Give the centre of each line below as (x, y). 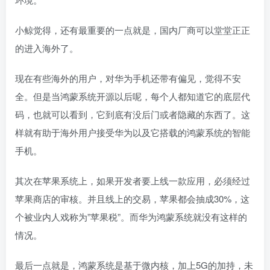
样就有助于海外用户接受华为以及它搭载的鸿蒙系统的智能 (133, 132)
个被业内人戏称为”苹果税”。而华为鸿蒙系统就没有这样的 (131, 216)
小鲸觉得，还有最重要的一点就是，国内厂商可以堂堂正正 (133, 30)
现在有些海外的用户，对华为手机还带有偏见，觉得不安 (128, 78)
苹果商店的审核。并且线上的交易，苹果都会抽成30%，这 (132, 198)
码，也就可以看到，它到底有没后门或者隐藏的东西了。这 (133, 114)
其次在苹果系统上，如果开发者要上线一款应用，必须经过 (133, 180)
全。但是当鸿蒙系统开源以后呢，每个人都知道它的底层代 (133, 96)
